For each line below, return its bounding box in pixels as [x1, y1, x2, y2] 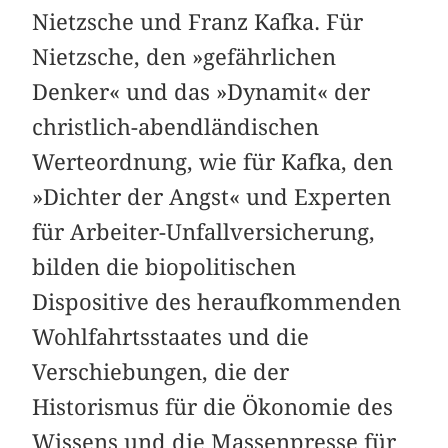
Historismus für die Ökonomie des [32, 393, 394, 420]
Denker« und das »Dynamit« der [32, 78, 371, 105]
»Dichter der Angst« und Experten [32, 183, 392, 210]
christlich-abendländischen [32, 113, 320, 140]
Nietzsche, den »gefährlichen [32, 43, 337, 70]
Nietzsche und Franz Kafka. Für [32, 8, 364, 35]
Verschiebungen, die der [32, 358, 290, 385]
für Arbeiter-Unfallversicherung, [32, 218, 376, 245]
